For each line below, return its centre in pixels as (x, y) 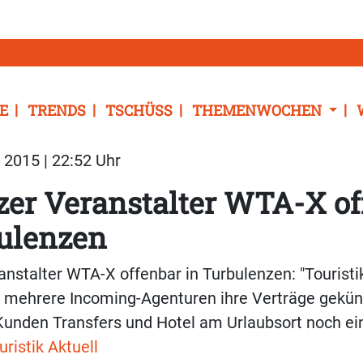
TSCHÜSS (139, 111)
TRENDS (57, 111)
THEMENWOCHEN (258, 111)
